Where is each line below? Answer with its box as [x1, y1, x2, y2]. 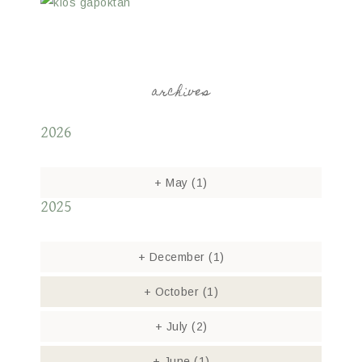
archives [152, 81, 210, 105]
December [145, 250, 208, 263]
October [151, 285, 203, 298]
